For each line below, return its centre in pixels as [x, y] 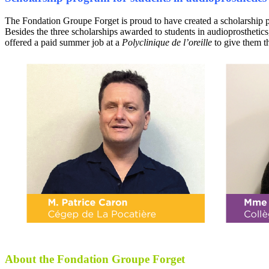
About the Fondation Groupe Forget [95, 259]
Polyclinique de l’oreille [168, 43]
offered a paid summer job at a [63, 43]
